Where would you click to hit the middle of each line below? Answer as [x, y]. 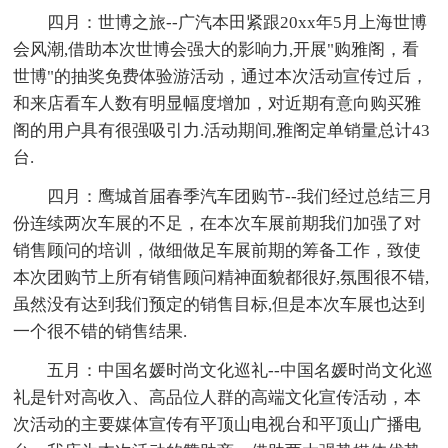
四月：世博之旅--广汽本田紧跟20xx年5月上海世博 [237, 22]
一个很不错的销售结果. [100, 331]
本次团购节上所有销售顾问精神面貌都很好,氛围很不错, [221, 277]
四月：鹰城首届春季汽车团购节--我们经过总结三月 [240, 196]
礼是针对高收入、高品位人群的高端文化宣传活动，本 [217, 397]
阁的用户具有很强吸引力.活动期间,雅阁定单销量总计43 [222, 130]
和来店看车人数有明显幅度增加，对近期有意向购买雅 [217, 103]
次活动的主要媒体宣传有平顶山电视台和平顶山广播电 [217, 424]
